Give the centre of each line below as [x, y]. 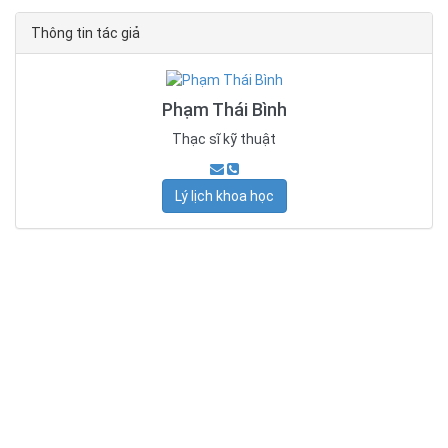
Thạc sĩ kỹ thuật [224, 139]
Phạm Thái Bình [224, 110]
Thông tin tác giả [85, 33]
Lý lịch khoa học [224, 196]
